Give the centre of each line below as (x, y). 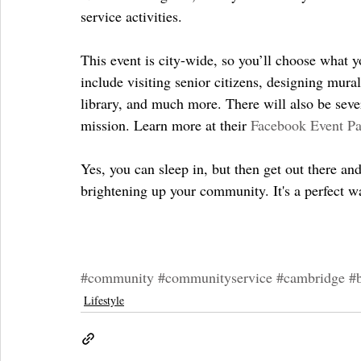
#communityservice (215, 277)
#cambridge (311, 277)
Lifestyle (104, 300)
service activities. (131, 16)
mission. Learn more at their (166, 124)
